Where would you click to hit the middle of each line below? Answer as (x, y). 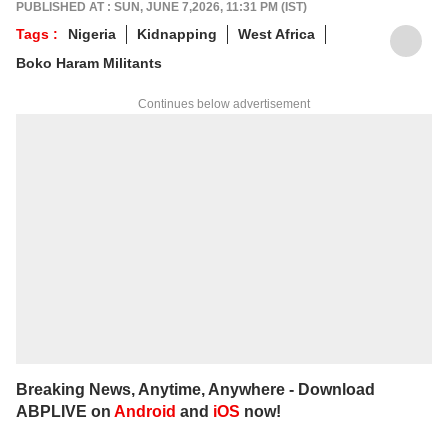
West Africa (276, 33)
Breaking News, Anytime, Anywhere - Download (195, 389)
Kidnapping (177, 33)
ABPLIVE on (65, 411)
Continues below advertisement (224, 103)
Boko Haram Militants (89, 62)
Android (145, 411)
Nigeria (92, 33)
